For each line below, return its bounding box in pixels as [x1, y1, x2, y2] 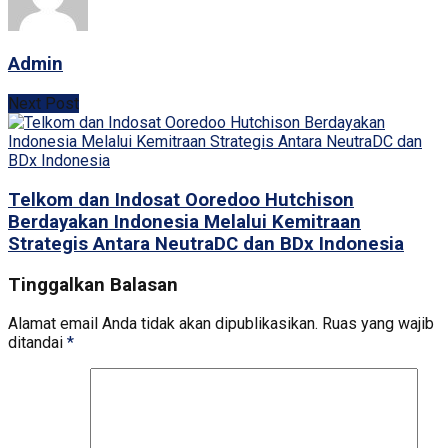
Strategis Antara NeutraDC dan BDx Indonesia [8, 232, 404, 255]
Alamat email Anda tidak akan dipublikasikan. [8, 314, 318, 334]
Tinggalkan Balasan [8, 273, 178, 296]
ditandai [8, 333, 67, 353]
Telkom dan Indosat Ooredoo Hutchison [8, 188, 354, 211]
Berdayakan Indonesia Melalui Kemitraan [8, 210, 361, 233]
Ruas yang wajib [322, 314, 434, 334]
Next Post [8, 94, 79, 114]
